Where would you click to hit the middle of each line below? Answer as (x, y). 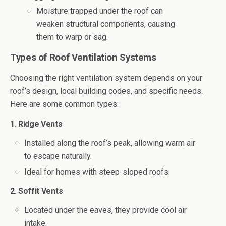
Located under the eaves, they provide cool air (106, 210)
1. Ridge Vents (36, 124)
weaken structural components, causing (106, 24)
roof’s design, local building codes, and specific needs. (106, 91)
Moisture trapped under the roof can (100, 11)
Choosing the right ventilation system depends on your (106, 78)
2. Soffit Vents (37, 191)
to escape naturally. (58, 156)
